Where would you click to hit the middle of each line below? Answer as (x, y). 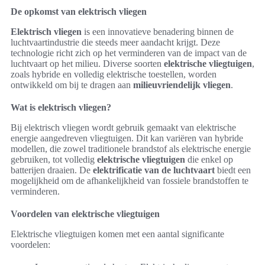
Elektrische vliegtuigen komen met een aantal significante (117, 234)
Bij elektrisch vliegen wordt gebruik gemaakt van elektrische (123, 127)
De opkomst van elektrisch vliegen (79, 11)
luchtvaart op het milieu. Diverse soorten (87, 63)
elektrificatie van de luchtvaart (154, 170)
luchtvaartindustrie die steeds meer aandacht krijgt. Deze (115, 42)
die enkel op (209, 159)
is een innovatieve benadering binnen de (158, 31)
